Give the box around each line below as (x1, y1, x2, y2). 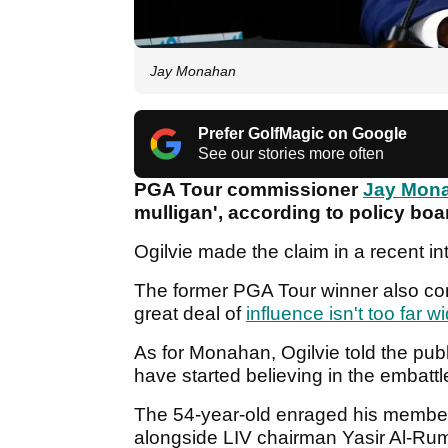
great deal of (134, 303, 246, 325)
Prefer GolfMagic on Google (198, 125, 407, 143)
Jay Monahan (150, 63, 236, 80)
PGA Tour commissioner (134, 179, 363, 201)
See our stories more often (198, 145, 384, 163)
